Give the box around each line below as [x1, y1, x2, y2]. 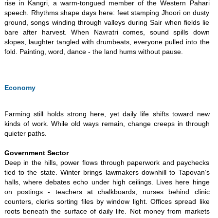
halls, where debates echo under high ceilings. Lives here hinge [4, 178, 210, 186]
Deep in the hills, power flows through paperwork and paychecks [4, 159, 210, 166]
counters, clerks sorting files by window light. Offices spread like [4, 198, 210, 205]
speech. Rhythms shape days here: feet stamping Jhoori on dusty [4, 9, 210, 17]
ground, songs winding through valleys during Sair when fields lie [4, 18, 210, 26]
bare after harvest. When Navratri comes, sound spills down [4, 28, 210, 36]
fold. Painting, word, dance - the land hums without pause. [4, 48, 183, 55]
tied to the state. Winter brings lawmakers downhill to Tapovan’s [4, 168, 210, 176]
